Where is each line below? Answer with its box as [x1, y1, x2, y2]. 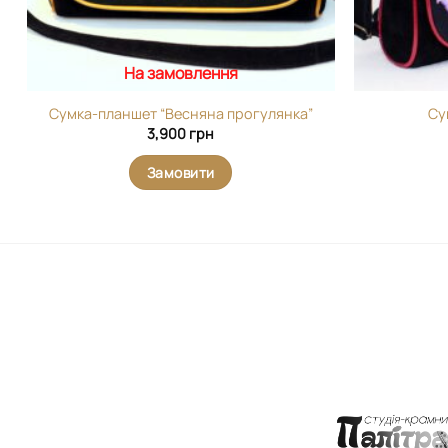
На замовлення [123, 62, 238, 85]
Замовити [147, 162, 215, 182]
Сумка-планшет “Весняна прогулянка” [48, 104, 313, 124]
